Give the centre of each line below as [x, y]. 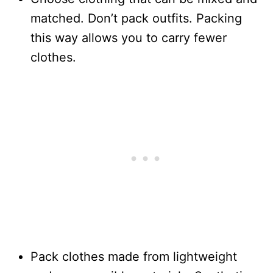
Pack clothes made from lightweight [134, 257]
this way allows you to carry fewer [129, 38]
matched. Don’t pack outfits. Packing [136, 18]
